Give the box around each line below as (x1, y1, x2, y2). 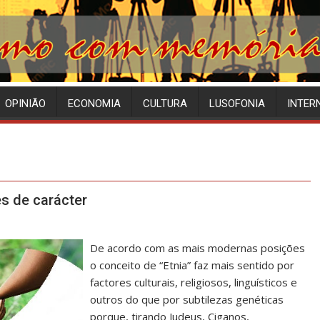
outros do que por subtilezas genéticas (90, 292, 284, 307)
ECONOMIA (68, 97, 121, 111)
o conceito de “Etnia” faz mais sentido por (90, 258, 295, 273)
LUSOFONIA (209, 97, 265, 111)
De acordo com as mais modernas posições (90, 241, 306, 256)
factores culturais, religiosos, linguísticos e (90, 275, 298, 290)
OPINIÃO (5, 97, 46, 111)
